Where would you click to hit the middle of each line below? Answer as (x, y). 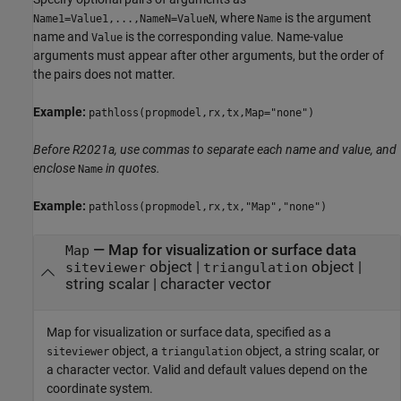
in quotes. (133, 169)
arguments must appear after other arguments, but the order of (209, 56)
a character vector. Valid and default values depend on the (207, 369)
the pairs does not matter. (104, 75)
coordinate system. (100, 388)
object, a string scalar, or (311, 350)
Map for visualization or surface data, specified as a (189, 332)
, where (236, 18)
